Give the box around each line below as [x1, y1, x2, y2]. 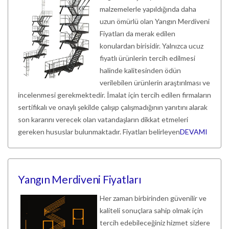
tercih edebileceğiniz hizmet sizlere [100, 218, 210, 227]
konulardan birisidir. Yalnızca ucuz [100, 41, 203, 50]
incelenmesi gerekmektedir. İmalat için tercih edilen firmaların [18, 90, 211, 99]
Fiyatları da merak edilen [100, 29, 175, 38]
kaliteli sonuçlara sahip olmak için [100, 206, 203, 215]
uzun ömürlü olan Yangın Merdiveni [100, 17, 210, 26]
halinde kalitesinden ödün [100, 66, 181, 75]
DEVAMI [180, 127, 208, 136]
